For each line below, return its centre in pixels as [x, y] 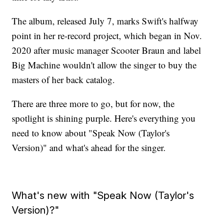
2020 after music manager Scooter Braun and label [107, 50]
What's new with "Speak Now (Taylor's [103, 196]
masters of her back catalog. [64, 80]
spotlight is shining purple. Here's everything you [104, 118]
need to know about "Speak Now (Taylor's [91, 133]
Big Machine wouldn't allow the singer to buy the [104, 65]
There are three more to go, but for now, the [93, 104]
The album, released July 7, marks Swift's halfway [105, 21]
